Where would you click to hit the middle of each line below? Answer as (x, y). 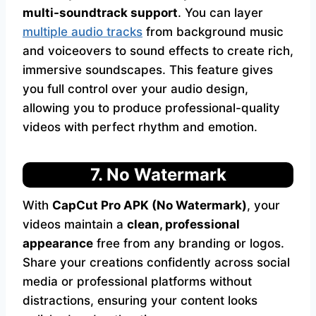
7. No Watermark (158, 175)
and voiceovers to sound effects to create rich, (158, 51)
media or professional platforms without (137, 281)
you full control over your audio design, (135, 89)
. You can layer (220, 13)
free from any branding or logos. (189, 243)
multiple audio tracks (83, 32)
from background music (213, 32)
